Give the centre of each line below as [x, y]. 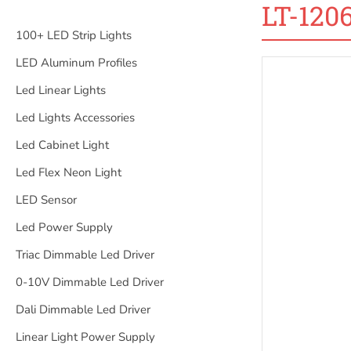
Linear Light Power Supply [85, 337]
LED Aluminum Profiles [76, 63]
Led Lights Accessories [75, 118]
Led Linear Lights [61, 90]
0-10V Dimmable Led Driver [90, 282]
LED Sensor [46, 200]
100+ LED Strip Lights [74, 35]
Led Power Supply [64, 227]
